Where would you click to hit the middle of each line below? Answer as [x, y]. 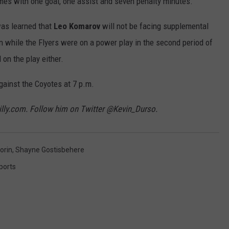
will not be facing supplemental [154, 26]
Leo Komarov [77, 26]
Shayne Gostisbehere [50, 150]
